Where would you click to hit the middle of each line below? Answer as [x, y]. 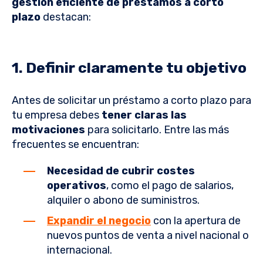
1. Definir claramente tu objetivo [129, 68]
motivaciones [48, 130]
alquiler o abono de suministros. [124, 200]
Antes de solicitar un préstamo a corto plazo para [131, 101]
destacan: [66, 17]
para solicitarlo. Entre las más [157, 130]
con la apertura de [196, 221]
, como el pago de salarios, [170, 186]
